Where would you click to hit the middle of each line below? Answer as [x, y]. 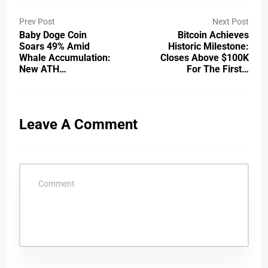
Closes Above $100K [205, 58]
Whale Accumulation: [65, 58]
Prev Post [37, 22]
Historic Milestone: [208, 46]
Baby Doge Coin [53, 35]
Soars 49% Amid [54, 46]
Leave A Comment [78, 124]
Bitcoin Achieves [213, 35]
